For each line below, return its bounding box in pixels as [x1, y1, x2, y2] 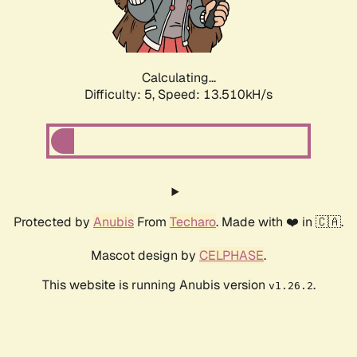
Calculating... [141, 69, 216, 87]
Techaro [170, 214, 216, 231]
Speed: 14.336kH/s [158, 86, 273, 104]
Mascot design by [91, 247, 199, 265]
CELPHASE [199, 247, 264, 265]
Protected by [14, 214, 93, 231]
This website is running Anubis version [41, 277, 269, 294]
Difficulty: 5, [84, 86, 158, 104]
